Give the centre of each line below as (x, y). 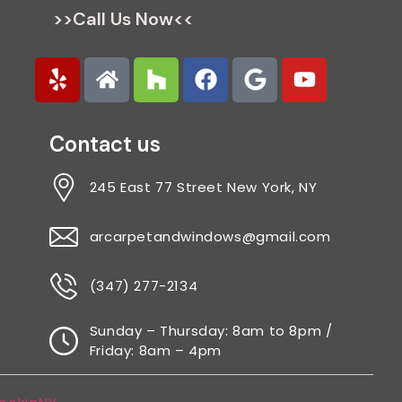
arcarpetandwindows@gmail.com (210, 236)
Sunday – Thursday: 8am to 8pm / (211, 330)
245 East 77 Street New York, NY (203, 187)
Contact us (105, 144)
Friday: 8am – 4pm (155, 350)
